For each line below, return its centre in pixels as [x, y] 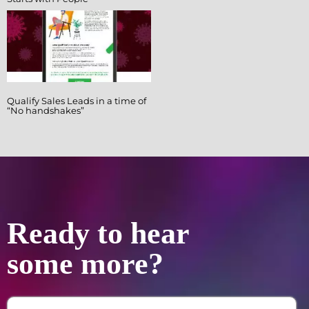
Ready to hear [98, 234]
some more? [85, 264]
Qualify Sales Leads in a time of [77, 101]
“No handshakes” [46, 111]
